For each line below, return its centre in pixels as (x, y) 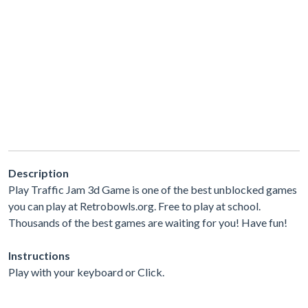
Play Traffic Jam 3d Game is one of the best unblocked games (153, 189)
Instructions (39, 255)
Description (38, 173)
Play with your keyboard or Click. (86, 272)
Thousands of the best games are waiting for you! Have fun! (148, 222)
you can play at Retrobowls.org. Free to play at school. (134, 206)
